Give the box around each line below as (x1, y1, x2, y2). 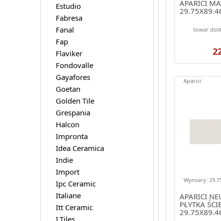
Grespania (55, 107, 90, 117)
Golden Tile (55, 95, 94, 106)
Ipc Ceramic (55, 178, 96, 188)
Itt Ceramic (55, 202, 93, 212)
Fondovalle (55, 60, 93, 70)
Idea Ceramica (55, 143, 104, 153)
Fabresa (55, 12, 82, 23)
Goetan (55, 83, 80, 94)
